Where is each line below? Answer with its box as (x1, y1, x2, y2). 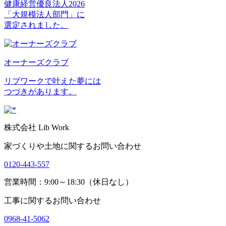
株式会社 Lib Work (4, 123, 69, 132)
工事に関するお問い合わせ (4, 196, 101, 205)
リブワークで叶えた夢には (4, 76, 101, 85)
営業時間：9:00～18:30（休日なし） (4, 177, 133, 186)
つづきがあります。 (4, 87, 77, 96)
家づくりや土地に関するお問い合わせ (4, 141, 141, 150)
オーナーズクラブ (4, 58, 69, 67)
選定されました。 (4, 20, 69, 29)
